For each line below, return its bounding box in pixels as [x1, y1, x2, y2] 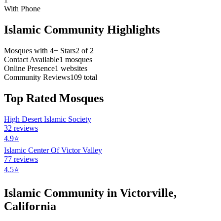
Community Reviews [4, 73, 70, 81]
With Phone [4, 4, 40, 13]
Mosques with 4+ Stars [4, 46, 75, 55]
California [4, 200, 56, 213]
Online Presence [4, 64, 55, 73]
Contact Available [4, 55, 59, 64]
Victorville [120, 186, 174, 200]
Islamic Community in [4, 186, 120, 200]
